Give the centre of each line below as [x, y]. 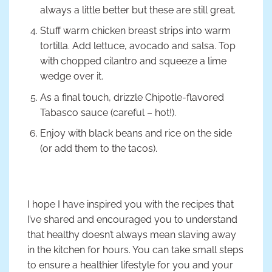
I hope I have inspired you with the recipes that [131, 204]
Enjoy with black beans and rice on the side [136, 134]
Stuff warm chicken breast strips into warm [135, 31]
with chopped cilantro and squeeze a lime [133, 61]
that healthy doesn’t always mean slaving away [132, 234]
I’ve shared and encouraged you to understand [132, 219]
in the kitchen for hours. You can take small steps [135, 250]
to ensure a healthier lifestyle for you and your [130, 265]
